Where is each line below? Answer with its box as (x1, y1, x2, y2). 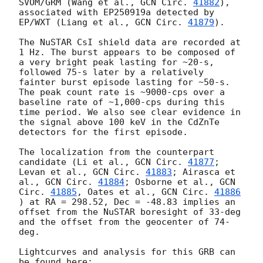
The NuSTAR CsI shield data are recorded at (19, 37, 241, 48)
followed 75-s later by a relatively (19, 67, 204, 78)
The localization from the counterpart (19, 147, 214, 158)
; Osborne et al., (124, 177, 220, 188)
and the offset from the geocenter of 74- (19, 217, 230, 228)
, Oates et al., (77, 187, 161, 198)
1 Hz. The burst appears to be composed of (19, 47, 235, 58)
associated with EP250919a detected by (19, 7, 214, 18)
